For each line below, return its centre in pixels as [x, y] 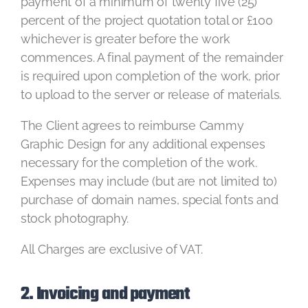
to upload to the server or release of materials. [151, 95]
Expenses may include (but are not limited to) [149, 181]
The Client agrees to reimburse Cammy [132, 125]
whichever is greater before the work [125, 39]
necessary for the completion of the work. [139, 163]
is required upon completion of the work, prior [150, 76]
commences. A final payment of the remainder [152, 57]
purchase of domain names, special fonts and [150, 200]
